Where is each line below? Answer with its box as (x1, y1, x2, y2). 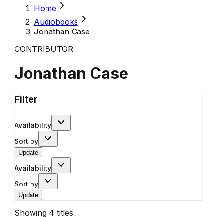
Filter (14, 93, 38, 105)
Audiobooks (33, 17, 78, 27)
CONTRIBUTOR (14, 44, 73, 54)
